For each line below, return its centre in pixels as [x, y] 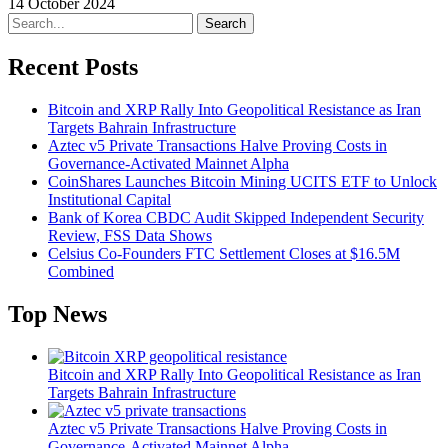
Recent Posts [73, 67]
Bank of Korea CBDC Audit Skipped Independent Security [236, 217]
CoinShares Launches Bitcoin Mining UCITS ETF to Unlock [242, 181]
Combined [81, 271]
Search [225, 24]
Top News [57, 313]
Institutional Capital [109, 199]
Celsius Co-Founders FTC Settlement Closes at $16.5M [224, 253]
